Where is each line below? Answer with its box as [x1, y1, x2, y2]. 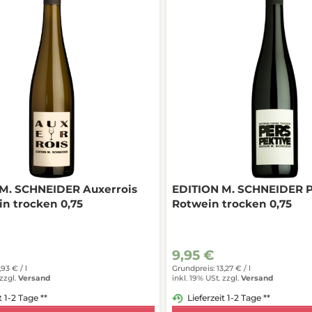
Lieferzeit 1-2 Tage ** [187, 292, 270, 303]
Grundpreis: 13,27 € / [171, 263, 249, 273]
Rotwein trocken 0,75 [171, 196, 292, 210]
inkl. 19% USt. [171, 274, 220, 283]
